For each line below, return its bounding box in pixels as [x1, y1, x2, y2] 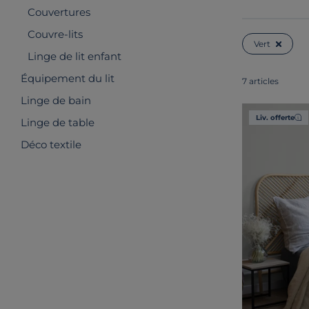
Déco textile [21, 138, 81, 151]
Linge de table [21, 116, 94, 129]
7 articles [242, 75, 279, 86]
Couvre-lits [28, 28, 83, 41]
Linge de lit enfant [28, 50, 121, 63]
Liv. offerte [256, 112, 295, 122]
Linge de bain [21, 94, 91, 107]
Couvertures [28, 6, 90, 19]
